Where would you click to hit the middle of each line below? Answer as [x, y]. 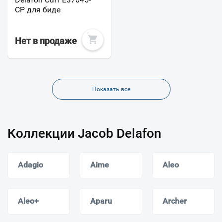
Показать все [111, 89]
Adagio [30, 165]
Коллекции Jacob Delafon [84, 133]
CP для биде [38, 10]
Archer [175, 201]
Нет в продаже [46, 41]
